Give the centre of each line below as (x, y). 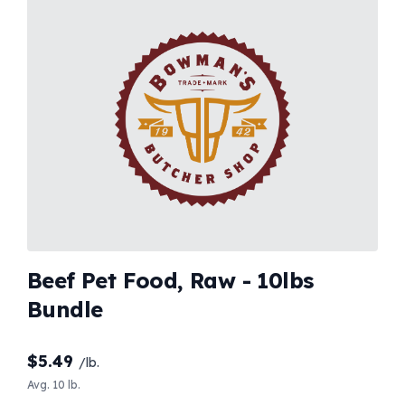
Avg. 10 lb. (54, 384)
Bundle (65, 309)
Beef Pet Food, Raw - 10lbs (170, 280)
